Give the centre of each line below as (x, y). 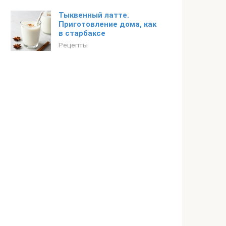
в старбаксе (82, 33)
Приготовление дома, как (107, 24)
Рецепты (73, 45)
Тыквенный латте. (94, 15)
